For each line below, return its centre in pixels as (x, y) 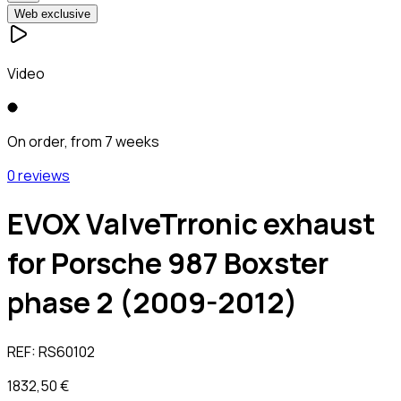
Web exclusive (52, 13)
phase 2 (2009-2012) (153, 303)
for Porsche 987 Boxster (168, 264)
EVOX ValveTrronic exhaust (191, 224)
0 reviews (38, 175)
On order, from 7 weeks (83, 141)
